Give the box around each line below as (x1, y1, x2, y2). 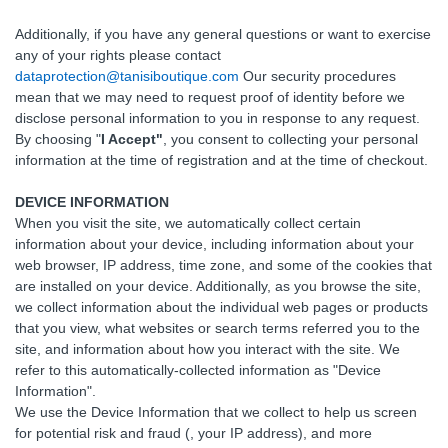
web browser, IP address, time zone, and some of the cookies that (15, 257, 432, 273)
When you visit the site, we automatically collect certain (15, 215, 361, 231)
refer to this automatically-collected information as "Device (15, 362, 381, 378)
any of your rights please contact (15, 47, 221, 63)
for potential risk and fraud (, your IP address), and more (15, 425, 372, 441)
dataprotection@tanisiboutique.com (15, 68, 239, 84)
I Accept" (101, 131, 163, 147)
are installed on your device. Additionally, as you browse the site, (15, 278, 421, 294)
